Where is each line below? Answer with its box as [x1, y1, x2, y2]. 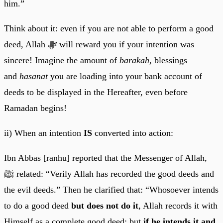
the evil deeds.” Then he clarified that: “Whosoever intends [4, 184, 219, 195]
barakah [119, 55, 149, 65]
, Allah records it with [138, 200, 218, 211]
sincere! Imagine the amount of [4, 55, 119, 65]
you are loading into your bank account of [48, 71, 202, 81]
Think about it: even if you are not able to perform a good [4, 23, 214, 33]
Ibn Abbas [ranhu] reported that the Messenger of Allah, [4, 152, 207, 163]
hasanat [19, 71, 48, 81]
